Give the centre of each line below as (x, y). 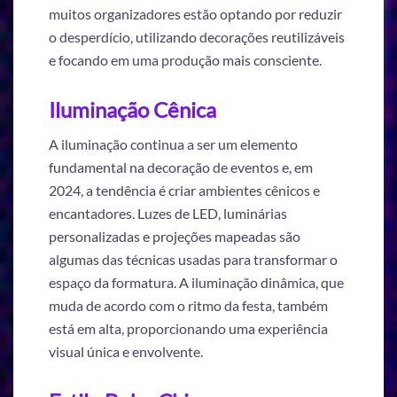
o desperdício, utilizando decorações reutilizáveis (197, 37)
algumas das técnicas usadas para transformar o (193, 259)
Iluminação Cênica (132, 109)
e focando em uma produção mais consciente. (185, 60)
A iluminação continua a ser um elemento (173, 144)
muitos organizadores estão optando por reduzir (195, 14)
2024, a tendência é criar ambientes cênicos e (184, 190)
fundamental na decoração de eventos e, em (181, 167)
